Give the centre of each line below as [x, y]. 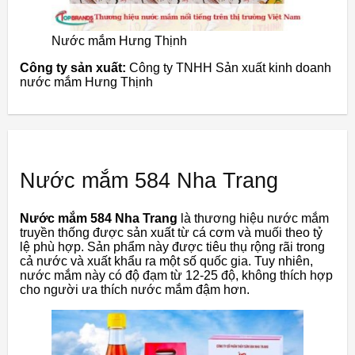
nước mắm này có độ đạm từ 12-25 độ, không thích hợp [176, 275]
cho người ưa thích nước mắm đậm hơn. [135, 289]
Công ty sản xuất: [73, 67]
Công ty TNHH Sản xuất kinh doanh [229, 67]
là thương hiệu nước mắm [253, 218]
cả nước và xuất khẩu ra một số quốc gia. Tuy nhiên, [166, 261]
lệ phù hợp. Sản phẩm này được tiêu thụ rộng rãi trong [172, 246]
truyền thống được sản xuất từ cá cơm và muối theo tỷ [171, 232]
